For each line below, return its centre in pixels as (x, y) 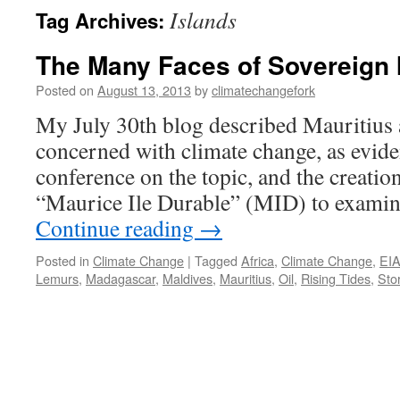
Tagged (216, 260)
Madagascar (121, 278)
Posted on (65, 90)
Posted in (62, 260)
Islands (203, 20)
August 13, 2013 (144, 90)
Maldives (187, 278)
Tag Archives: (103, 21)
